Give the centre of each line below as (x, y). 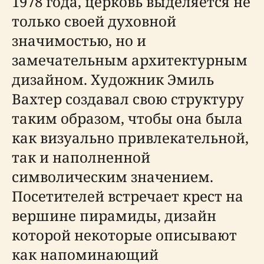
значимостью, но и (79, 40)
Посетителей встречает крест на (128, 196)
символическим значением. (113, 176)
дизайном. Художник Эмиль (113, 79)
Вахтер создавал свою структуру (128, 99)
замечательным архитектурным (130, 60)
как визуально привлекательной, (130, 138)
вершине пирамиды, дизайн (114, 215)
